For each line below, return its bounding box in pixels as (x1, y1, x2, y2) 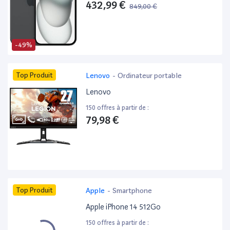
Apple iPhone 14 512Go (86, 202, 161, 212)
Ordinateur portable (118, 71, 182, 80)
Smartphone (112, 186, 152, 195)
